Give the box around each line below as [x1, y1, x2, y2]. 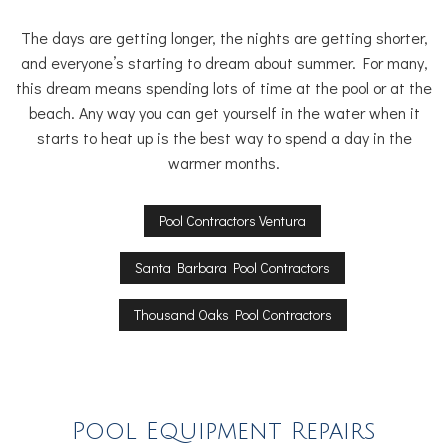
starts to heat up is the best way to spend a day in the [36, 127, 412, 149]
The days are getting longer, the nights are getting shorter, [20, 27, 428, 49]
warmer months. [168, 152, 280, 174]
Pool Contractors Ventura [159, 211, 307, 231]
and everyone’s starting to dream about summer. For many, [20, 52, 428, 74]
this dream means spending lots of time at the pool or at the [16, 77, 432, 99]
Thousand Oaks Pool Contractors [133, 305, 332, 325]
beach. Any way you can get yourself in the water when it [28, 102, 420, 124]
